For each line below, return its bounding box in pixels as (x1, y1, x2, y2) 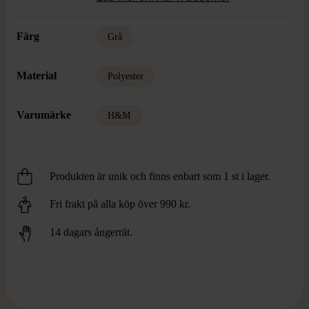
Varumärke (17, 109, 71, 121)
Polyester (108, 71, 143, 81)
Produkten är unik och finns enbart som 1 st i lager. (50, 170, 270, 182)
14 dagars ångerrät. (50, 226, 132, 239)
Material (17, 70, 57, 81)
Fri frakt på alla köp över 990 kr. (50, 198, 190, 210)
